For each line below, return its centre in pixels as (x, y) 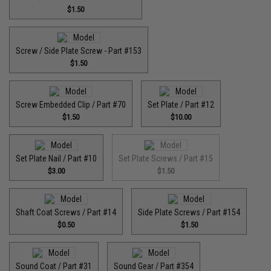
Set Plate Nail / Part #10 (57, 158)
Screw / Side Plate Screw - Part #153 (79, 51)
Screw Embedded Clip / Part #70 (71, 105)
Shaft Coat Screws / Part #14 (66, 212)
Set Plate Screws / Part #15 (166, 158)
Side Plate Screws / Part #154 (189, 212)
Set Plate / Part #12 (181, 105)
